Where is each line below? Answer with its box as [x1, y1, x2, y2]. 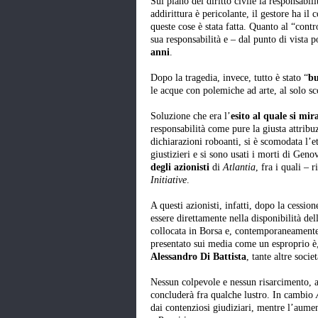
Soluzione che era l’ [150, 111, 231, 122]
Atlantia [223, 162, 256, 173]
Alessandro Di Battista [150, 251, 246, 263]
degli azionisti [150, 162, 209, 173]
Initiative [150, 175, 187, 186]
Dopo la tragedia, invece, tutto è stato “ [150, 72, 308, 84]
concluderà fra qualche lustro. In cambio [150, 290, 316, 301]
